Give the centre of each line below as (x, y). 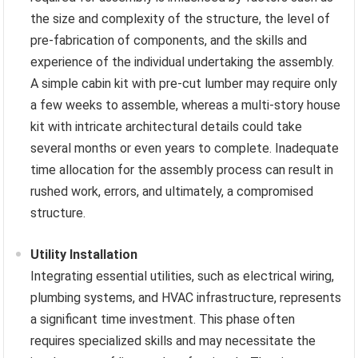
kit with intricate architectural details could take (167, 126)
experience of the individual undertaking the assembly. (183, 62)
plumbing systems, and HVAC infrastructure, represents (186, 297)
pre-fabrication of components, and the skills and (169, 40)
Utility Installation (84, 254)
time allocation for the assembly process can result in (182, 169)
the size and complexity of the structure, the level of (181, 18)
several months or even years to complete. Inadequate (185, 148)
